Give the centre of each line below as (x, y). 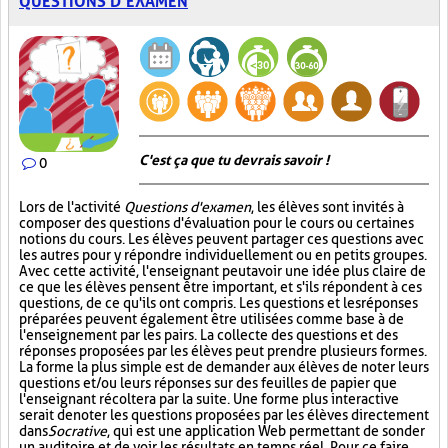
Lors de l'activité (71, 207)
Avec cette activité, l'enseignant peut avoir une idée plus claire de (222, 271)
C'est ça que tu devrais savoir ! (234, 160)
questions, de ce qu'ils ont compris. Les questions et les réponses (218, 303)
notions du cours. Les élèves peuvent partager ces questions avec (221, 239)
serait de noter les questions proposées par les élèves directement (224, 415)
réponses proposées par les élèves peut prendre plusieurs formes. (223, 351)
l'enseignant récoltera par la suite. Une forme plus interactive (209, 399)
